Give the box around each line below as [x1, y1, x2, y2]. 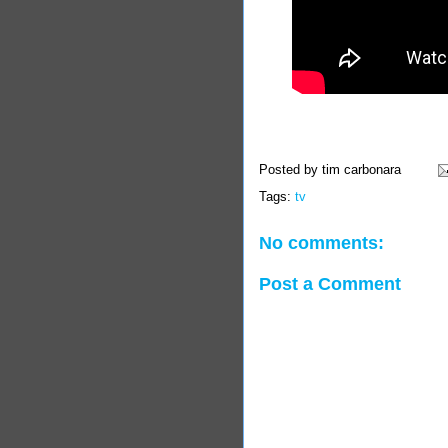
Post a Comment [259, 273, 401, 294]
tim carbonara [322, 162, 401, 178]
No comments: [259, 233, 384, 253]
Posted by [259, 162, 322, 178]
